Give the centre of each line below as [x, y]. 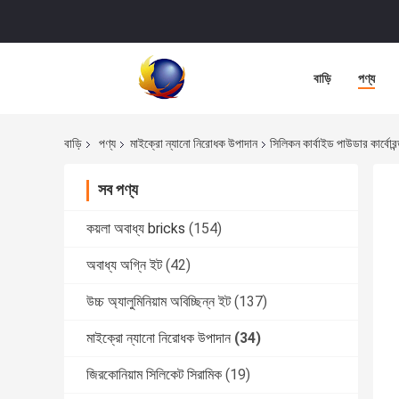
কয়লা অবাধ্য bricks [136, 229]
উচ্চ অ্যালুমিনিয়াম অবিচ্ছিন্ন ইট [159, 302]
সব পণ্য [118, 190]
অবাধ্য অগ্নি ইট [124, 265]
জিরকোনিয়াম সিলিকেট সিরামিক [154, 375]
